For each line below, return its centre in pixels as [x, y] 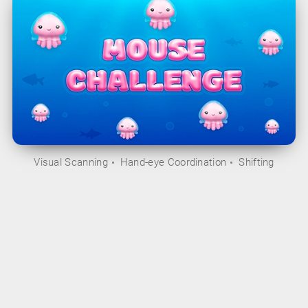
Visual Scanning [71, 163]
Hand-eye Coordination [173, 163]
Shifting [256, 163]
